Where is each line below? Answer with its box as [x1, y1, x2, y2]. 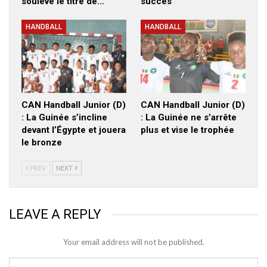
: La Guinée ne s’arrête [141, 111, 237, 123]
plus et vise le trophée [141, 124, 234, 135]
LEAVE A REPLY [9, 206, 101, 222]
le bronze [21, 136, 62, 148]
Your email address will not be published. [63, 237, 204, 247]
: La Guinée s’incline [21, 111, 107, 123]
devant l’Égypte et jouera [21, 124, 126, 135]
